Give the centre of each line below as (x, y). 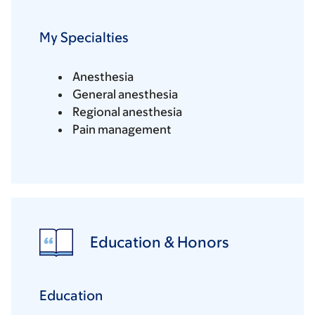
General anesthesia (125, 95)
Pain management (122, 130)
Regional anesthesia (127, 112)
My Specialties (84, 38)
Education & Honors (159, 243)
